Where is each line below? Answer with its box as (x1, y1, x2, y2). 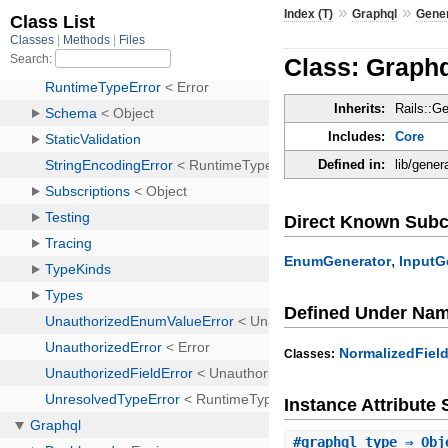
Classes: (284, 346, 336, 361)
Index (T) (284, 6, 334, 21)
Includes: (328, 129, 386, 145)
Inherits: (334, 101, 386, 117)
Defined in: (318, 157, 386, 173)
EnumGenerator (284, 253, 392, 270)
